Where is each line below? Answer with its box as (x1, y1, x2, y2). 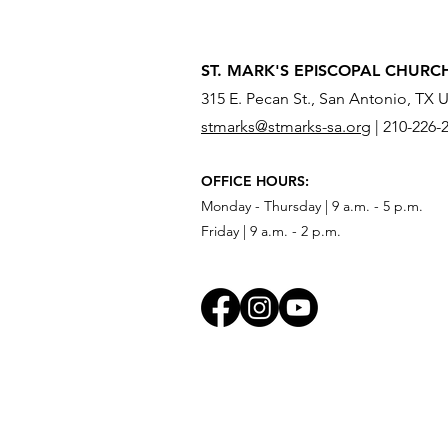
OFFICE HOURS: (201, 171, 309, 190)
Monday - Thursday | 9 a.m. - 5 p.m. (201, 196, 423, 215)
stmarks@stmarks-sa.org (201, 116, 371, 136)
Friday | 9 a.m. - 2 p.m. (201, 221, 341, 240)
